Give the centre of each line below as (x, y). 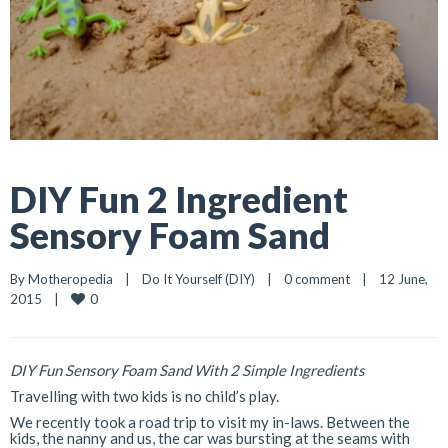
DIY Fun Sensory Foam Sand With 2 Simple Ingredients (187, 369)
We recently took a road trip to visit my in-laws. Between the (210, 421)
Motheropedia (70, 278)
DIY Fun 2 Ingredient (179, 198)
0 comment (317, 278)
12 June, (403, 278)
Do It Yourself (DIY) (198, 278)
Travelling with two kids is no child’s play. (144, 395)
